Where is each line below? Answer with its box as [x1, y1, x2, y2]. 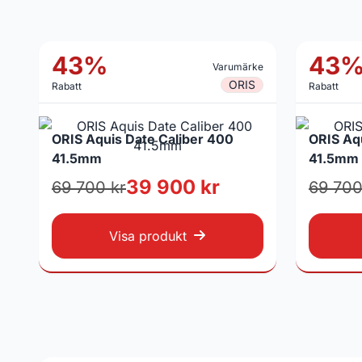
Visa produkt [109, 228, 187, 245]
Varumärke [213, 61, 263, 74]
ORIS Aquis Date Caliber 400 [52, 131, 234, 148]
